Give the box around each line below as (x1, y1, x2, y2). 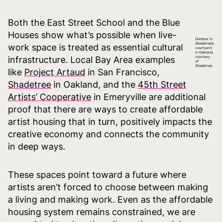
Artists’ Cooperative (8, 91, 91, 102)
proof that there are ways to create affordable (8, 104, 203, 114)
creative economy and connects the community (8, 128, 209, 139)
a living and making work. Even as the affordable (8, 194, 213, 205)
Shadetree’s (195, 41, 214, 46)
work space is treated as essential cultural (8, 42, 183, 53)
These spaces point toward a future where (8, 169, 186, 180)
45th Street (138, 79, 186, 90)
